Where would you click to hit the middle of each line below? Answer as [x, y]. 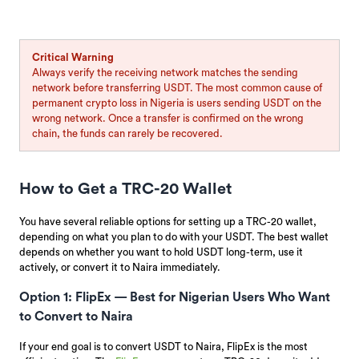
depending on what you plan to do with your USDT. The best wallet [174, 236]
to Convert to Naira [76, 316]
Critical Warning [73, 57]
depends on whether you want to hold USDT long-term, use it [161, 252]
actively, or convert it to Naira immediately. [120, 267]
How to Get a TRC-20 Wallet [125, 189]
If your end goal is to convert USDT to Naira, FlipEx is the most [163, 346]
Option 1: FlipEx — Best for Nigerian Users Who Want [175, 297]
